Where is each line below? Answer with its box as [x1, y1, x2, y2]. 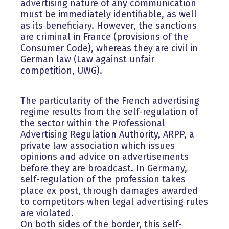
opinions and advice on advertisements [20, 151, 189, 163]
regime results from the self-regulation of [20, 106, 198, 118]
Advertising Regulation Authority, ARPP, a [20, 129, 194, 141]
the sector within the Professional [20, 118, 165, 129]
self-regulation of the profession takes [20, 174, 186, 186]
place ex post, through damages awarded [20, 185, 198, 197]
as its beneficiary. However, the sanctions [20, 20, 197, 32]
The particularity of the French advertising [20, 95, 199, 107]
